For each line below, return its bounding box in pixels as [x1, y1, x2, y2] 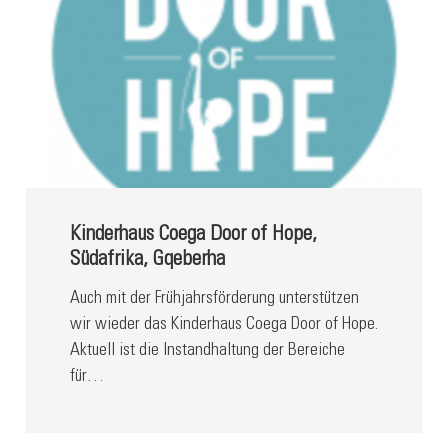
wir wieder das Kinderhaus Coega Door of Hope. [69, 315, 378, 334]
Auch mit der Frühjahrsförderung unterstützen [69, 289, 359, 308]
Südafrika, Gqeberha [69, 250, 225, 272]
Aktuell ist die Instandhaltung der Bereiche [69, 341, 345, 360]
